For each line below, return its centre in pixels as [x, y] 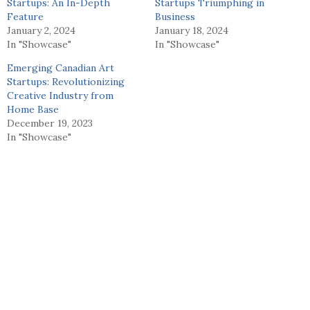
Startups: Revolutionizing [66, 81]
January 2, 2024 [41, 30]
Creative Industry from [60, 95]
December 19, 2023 [50, 123]
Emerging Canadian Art [61, 67]
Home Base [33, 109]
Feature [25, 16]
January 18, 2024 [192, 30]
